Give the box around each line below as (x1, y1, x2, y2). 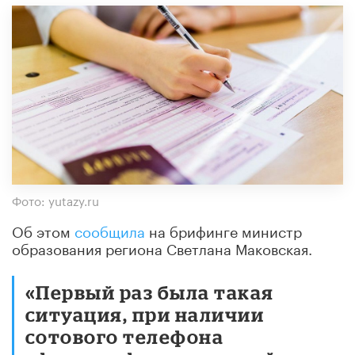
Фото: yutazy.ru (12, 189, 99, 209)
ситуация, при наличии (25, 303, 265, 325)
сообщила (74, 218, 145, 241)
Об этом (12, 218, 74, 241)
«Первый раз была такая (25, 281, 274, 303)
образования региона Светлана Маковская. (12, 235, 312, 258)
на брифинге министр (145, 218, 302, 241)
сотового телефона (25, 325, 224, 347)
